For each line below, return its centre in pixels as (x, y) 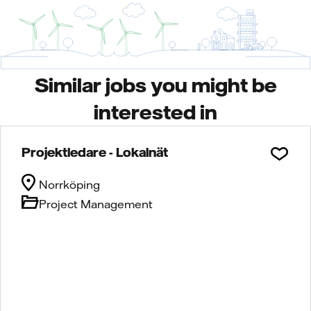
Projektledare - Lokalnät (95, 152)
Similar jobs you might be (155, 84)
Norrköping (69, 184)
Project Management (96, 204)
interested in (155, 111)
